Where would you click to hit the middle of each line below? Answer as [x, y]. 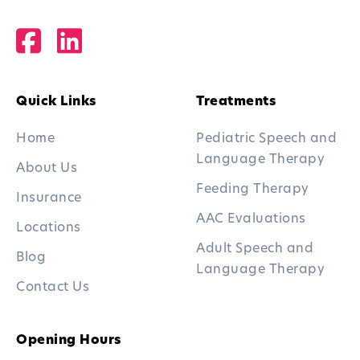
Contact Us [53, 287]
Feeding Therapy [253, 189]
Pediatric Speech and [266, 139]
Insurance [49, 198]
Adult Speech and [255, 249]
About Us [47, 168]
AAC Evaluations [251, 219]
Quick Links [56, 102]
